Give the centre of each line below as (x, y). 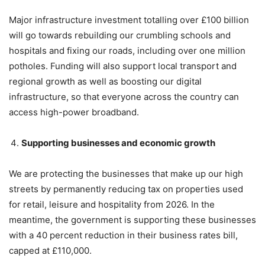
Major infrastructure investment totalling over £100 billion (129, 20)
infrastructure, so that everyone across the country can (124, 96)
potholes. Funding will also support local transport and (123, 66)
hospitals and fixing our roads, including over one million (127, 50)
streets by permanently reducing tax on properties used (126, 189)
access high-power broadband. (74, 112)
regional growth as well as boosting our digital (105, 81)
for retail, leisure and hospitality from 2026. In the (112, 204)
